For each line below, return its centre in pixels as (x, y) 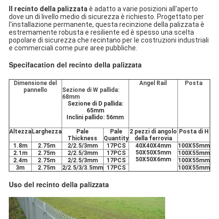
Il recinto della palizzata (48, 9)
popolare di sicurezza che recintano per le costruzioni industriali (109, 40)
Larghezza (46, 132)
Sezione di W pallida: (90, 90)
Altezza (20, 132)
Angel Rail (153, 83)
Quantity (116, 139)
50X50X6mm (153, 160)
